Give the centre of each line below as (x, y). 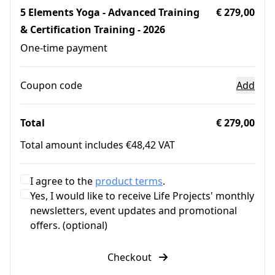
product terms (129, 181)
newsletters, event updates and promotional (134, 210)
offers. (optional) (69, 225)
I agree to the (63, 181)
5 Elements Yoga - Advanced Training (110, 12)
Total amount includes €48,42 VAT (98, 145)
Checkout (131, 257)
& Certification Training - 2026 (93, 29)
